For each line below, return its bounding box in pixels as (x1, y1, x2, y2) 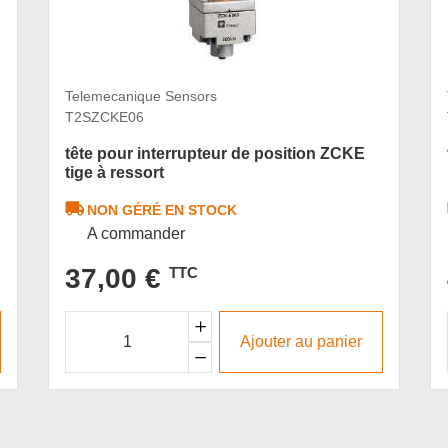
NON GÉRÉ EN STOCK (87, 202, 238, 219)
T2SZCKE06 (65, 109, 144, 126)
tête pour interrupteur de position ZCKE (65, 145, 365, 163)
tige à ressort (65, 164, 164, 182)
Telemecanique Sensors (65, 88, 217, 105)
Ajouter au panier (240, 333, 363, 351)
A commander (87, 225, 186, 243)
